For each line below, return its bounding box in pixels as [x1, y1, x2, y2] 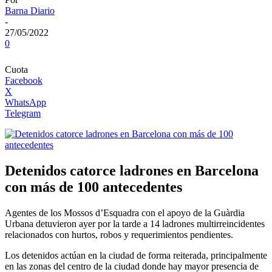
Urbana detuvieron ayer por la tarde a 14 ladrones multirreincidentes [5, 219, 265, 229]
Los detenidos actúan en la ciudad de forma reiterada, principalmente [5, 250, 267, 261]
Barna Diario [5, 5, 55, 16]
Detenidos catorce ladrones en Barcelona [5, 163, 259, 179]
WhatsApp [5, 97, 46, 108]
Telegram [5, 108, 41, 119]
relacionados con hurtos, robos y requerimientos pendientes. [5, 229, 233, 240]
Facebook [5, 75, 42, 86]
